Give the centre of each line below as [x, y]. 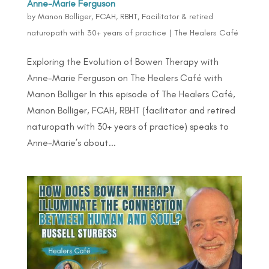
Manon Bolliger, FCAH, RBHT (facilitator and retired [131, 110]
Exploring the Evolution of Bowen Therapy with [122, 62]
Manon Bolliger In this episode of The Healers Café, [131, 94]
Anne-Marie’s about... [71, 143]
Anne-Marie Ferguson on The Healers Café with [124, 78]
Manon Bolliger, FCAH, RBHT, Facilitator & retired [125, 17]
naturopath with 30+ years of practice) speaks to [128, 127]
